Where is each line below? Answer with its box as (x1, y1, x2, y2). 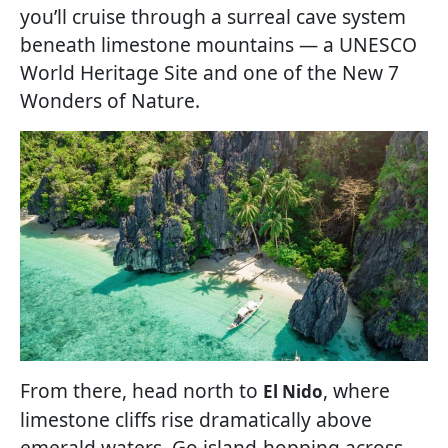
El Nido (263, 379, 323, 403)
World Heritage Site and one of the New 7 (20, 59, 399, 87)
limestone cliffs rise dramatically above (20, 405, 372, 433)
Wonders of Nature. (20, 87, 200, 115)
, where (323, 376, 390, 404)
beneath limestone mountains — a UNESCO (20, 31, 417, 59)
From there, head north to (20, 376, 263, 404)
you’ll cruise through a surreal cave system (20, 3, 406, 31)
